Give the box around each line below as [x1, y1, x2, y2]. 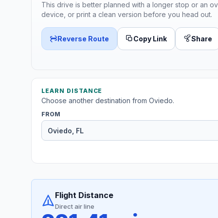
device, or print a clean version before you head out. [41, 10, 212, 18]
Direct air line [55, 202, 94, 211]
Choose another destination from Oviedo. [41, 96, 174, 105]
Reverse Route [57, 34, 109, 43]
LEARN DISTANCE [41, 87, 103, 95]
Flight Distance [55, 190, 113, 200]
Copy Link [133, 34, 167, 43]
